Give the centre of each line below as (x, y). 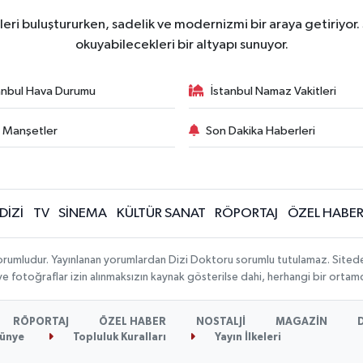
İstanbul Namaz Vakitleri (273, 92)
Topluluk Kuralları (119, 338)
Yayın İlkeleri (247, 338)
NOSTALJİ (221, 322)
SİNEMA (83, 214)
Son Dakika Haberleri (261, 130)
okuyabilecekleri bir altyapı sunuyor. (181, 45)
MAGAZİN (302, 322)
